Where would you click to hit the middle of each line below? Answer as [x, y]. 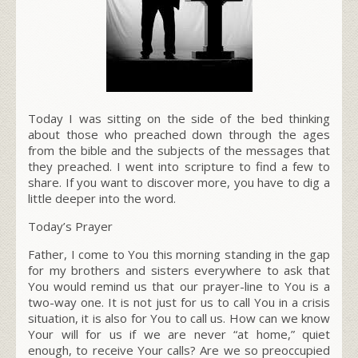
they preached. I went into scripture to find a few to [179, 166]
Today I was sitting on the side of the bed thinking [179, 118]
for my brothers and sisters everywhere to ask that [179, 270]
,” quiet [308, 334]
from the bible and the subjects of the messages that [179, 150]
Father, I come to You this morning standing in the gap [179, 254]
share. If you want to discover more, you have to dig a [179, 182]
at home [263, 334]
